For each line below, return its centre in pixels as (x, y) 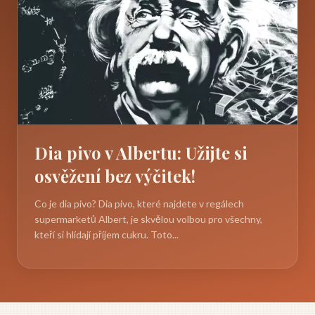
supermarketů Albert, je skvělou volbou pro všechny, (148, 219)
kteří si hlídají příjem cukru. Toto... (107, 235)
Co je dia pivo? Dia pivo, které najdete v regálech (139, 204)
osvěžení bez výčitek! (115, 176)
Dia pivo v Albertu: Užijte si (141, 153)
